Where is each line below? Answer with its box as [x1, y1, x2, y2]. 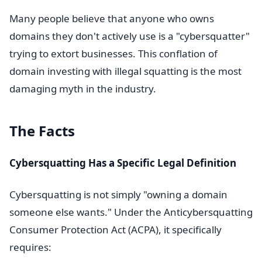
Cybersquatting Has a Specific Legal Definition [9, 156, 236, 170]
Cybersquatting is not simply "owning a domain [9, 188, 227, 201]
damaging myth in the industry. [9, 82, 156, 95]
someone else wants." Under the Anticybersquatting [9, 205, 253, 219]
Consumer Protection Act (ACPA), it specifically [9, 223, 222, 236]
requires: [9, 240, 51, 254]
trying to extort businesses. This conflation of [9, 47, 218, 60]
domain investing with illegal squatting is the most [9, 64, 242, 78]
